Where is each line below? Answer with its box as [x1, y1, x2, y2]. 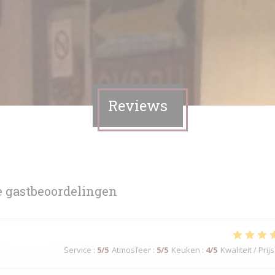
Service [64, 244, 91, 255]
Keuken [171, 244, 200, 255]
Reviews [107, 96, 168, 115]
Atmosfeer [112, 244, 151, 255]
